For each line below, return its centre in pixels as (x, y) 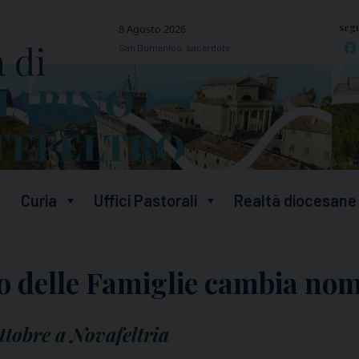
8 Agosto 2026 (152, 28)
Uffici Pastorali (145, 201)
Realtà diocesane (295, 201)
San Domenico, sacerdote (174, 47)
